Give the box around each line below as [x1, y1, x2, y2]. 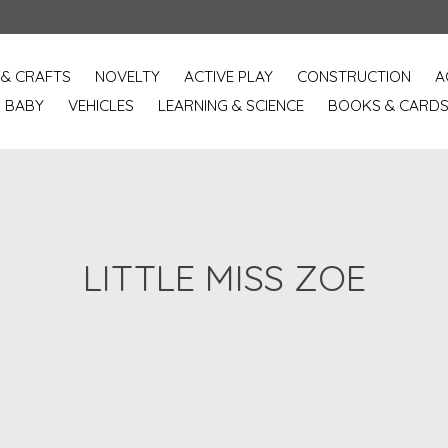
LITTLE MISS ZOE [82, 254, 366, 300]
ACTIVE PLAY [183, 67, 273, 87]
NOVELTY [94, 67, 160, 87]
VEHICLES [67, 96, 134, 116]
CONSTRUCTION [296, 67, 411, 87]
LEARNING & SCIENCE [157, 96, 304, 116]
